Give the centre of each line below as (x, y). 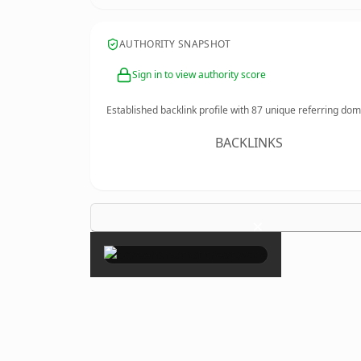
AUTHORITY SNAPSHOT (175, 44)
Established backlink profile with (179, 110)
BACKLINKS (249, 143)
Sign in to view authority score (199, 75)
